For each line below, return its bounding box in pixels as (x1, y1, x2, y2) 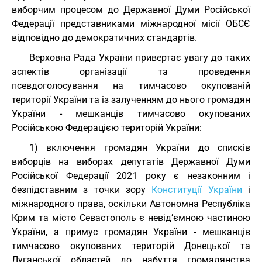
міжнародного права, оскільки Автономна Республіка (12, 198, 250, 209)
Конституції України (151, 184, 242, 195)
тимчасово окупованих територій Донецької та (12, 240, 250, 251)
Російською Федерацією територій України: (12, 122, 202, 133)
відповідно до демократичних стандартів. (12, 32, 197, 43)
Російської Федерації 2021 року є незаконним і (12, 170, 250, 181)
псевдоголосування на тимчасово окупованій (12, 80, 250, 91)
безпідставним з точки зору (12, 184, 152, 195)
